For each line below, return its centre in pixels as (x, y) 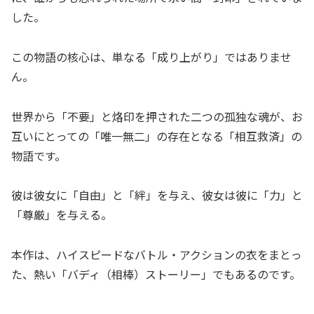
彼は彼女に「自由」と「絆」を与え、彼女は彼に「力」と (157, 195)
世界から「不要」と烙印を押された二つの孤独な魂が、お (157, 116)
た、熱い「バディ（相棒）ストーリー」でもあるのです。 (156, 274)
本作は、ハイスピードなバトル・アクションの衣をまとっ (157, 255)
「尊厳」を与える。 (62, 215)
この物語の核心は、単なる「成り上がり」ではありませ (151, 56)
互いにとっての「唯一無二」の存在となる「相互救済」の (157, 136)
